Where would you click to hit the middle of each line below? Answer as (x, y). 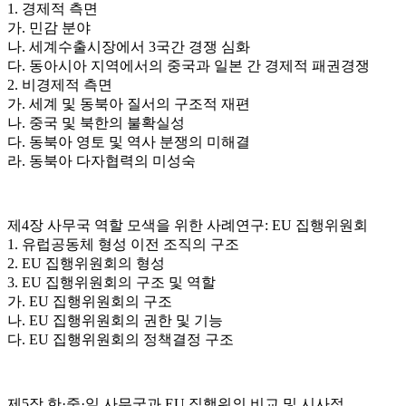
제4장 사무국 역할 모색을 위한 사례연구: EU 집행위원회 (188, 226)
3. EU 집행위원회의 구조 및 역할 (113, 283)
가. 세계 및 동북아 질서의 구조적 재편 (130, 104)
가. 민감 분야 (53, 28)
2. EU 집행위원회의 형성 (88, 264)
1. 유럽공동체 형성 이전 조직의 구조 (125, 245)
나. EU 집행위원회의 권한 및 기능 (117, 321)
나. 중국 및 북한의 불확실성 (100, 123)
